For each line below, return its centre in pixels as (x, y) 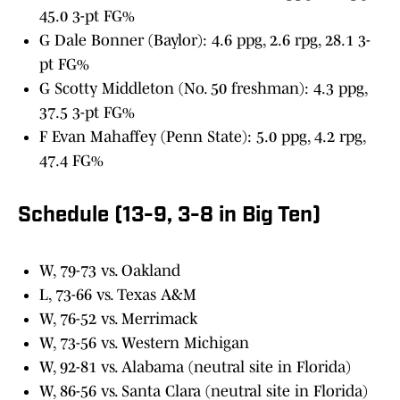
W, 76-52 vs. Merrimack (118, 319)
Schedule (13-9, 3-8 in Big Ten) (169, 217)
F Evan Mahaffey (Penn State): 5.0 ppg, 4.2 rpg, (202, 137)
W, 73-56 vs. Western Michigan (144, 343)
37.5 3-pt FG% (87, 113)
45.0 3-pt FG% (87, 17)
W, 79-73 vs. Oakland (110, 271)
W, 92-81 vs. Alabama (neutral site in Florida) (195, 367)
